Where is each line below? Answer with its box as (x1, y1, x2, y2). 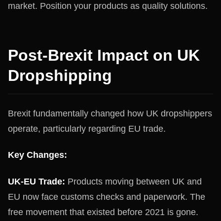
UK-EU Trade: (8, 176, 65, 186)
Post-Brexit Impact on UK (8, 46, 200, 64)
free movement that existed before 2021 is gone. (8, 207, 198, 217)
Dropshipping (8, 66, 112, 84)
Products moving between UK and (65, 176, 202, 186)
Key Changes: (8, 150, 67, 160)
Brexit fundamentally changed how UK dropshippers (8, 108, 212, 118)
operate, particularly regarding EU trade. (8, 123, 166, 134)
